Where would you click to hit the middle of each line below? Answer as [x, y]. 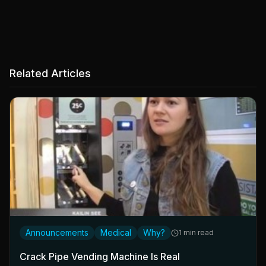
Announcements [57, 233]
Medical [116, 233]
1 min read [196, 233]
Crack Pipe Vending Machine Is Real [100, 257]
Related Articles [50, 74]
